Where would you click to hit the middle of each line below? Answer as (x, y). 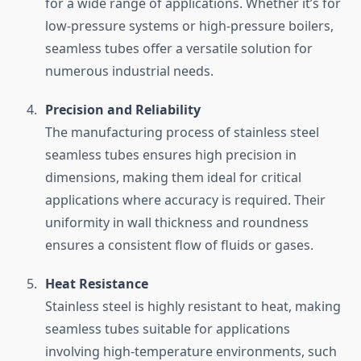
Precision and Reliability (123, 110)
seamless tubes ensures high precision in (171, 155)
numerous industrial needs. (129, 71)
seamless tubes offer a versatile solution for (179, 49)
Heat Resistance (97, 284)
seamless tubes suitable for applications (168, 329)
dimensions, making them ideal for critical (173, 178)
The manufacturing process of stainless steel (182, 133)
